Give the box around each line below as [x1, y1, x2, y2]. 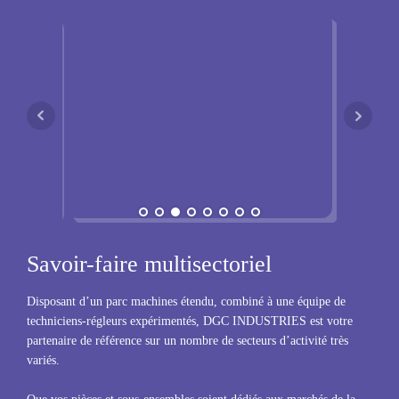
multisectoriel [144, 251, 272, 277]
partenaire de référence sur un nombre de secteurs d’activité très [27, 334, 348, 347]
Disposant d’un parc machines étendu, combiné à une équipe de [27, 295, 346, 308]
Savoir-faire [27, 251, 144, 277]
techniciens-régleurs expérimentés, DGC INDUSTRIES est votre [27, 314, 353, 328]
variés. [27, 354, 60, 367]
